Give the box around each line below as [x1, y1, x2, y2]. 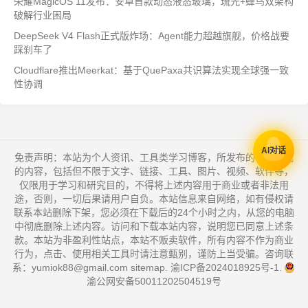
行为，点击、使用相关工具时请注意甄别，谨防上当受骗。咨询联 [14, 248, 294, 259]
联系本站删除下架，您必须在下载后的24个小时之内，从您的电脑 [14, 207, 294, 218]
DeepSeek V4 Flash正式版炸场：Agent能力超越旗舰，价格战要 [14, 30, 289, 41]
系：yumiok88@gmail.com [12, 262, 131, 273]
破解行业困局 [14, 10, 71, 21]
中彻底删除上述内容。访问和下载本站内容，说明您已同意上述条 [14, 221, 294, 232]
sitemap [131, 262, 165, 273]
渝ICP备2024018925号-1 [170, 262, 279, 273]
